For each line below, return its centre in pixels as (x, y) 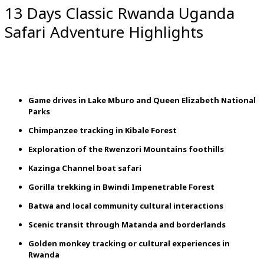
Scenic (42, 225)
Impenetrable (160, 187)
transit (70, 225)
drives (65, 100)
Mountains (166, 149)
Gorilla (42, 187)
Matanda (140, 225)
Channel (79, 168)
